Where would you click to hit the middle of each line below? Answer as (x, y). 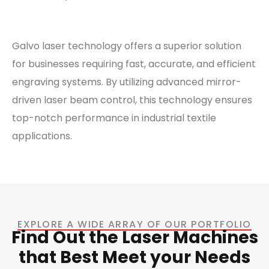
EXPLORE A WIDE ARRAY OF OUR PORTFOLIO (134, 224)
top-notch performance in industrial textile (114, 118)
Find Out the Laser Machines (134, 237)
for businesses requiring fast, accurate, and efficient (134, 64)
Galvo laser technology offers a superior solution (127, 46)
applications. (43, 136)
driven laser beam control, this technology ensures (132, 100)
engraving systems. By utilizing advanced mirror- (127, 82)
